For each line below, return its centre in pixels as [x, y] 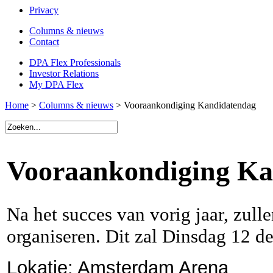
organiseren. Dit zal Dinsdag [119, 236]
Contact [44, 42]
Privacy [44, 10]
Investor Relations [64, 73]
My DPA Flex [56, 84]
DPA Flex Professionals [75, 62]
